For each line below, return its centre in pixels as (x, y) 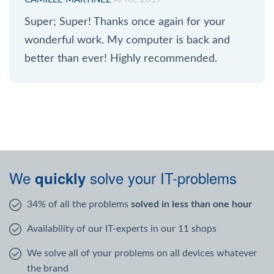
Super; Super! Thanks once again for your (125, 22)
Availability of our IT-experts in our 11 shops (122, 228)
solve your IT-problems (161, 177)
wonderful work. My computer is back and (127, 40)
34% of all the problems (79, 204)
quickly (60, 178)
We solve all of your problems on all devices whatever (142, 253)
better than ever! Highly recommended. (121, 58)
